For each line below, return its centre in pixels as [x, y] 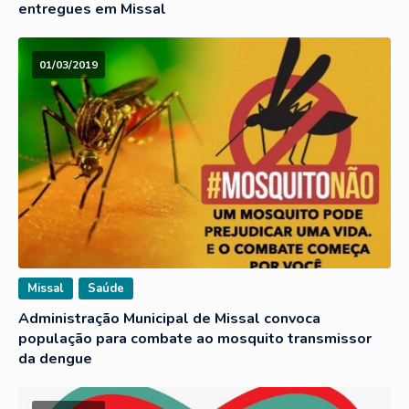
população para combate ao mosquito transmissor [195, 338]
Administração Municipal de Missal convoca [169, 318]
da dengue [55, 358]
